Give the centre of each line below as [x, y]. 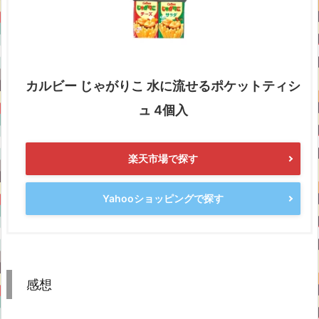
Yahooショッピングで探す [163, 198]
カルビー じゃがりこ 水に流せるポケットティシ [163, 86]
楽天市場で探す [163, 158]
